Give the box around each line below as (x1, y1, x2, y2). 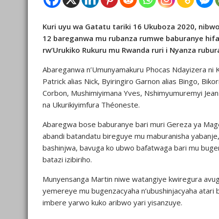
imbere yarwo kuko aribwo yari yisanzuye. (43, 197, 182, 207)
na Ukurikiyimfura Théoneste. (43, 100, 140, 109)
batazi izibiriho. (43, 154, 92, 164)
